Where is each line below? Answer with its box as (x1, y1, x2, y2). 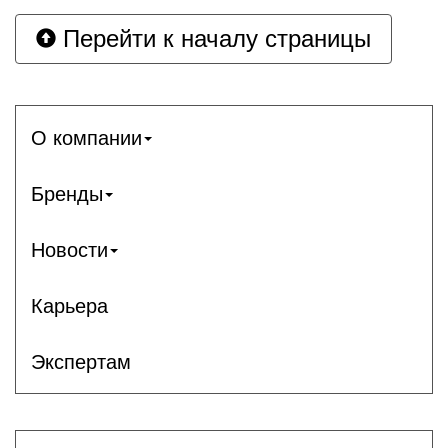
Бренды (31, 182, 103, 205)
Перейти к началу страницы (56, 25, 371, 52)
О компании (31, 126, 142, 149)
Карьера (31, 294, 108, 317)
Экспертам (31, 350, 131, 373)
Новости (31, 238, 108, 261)
